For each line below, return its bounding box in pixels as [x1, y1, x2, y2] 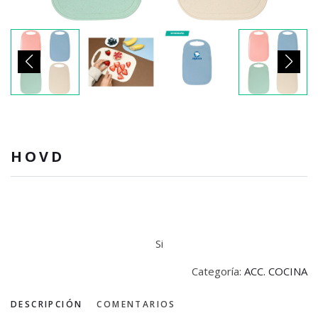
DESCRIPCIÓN [11, 298, 83, 311]
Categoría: [192, 264, 244, 279]
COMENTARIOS [97, 298, 176, 311]
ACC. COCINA [244, 264, 307, 279]
